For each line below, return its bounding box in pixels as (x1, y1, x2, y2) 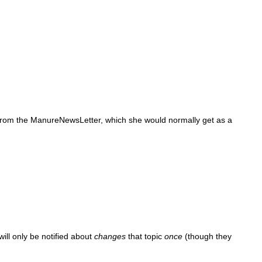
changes (94, 232, 126, 242)
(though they (182, 232, 232, 242)
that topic (126, 232, 165, 242)
